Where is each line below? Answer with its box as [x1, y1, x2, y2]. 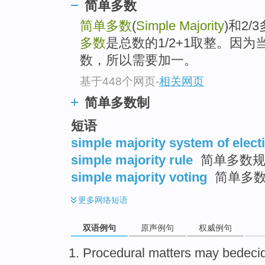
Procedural [83, 245, 145, 260]
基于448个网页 [80, 75, 156, 88]
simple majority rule [71, 152, 193, 167]
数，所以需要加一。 [80, 53, 197, 68]
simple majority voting [71, 169, 207, 185]
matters [148, 245, 191, 260]
